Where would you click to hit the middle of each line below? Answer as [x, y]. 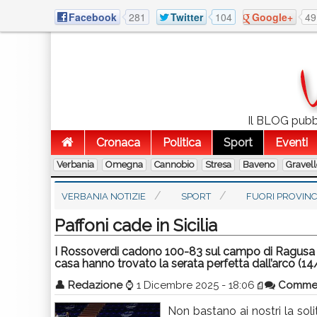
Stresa [218, 165]
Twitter [187, 17]
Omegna [124, 165]
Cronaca [118, 143]
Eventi [292, 143]
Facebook [93, 17]
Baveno [259, 165]
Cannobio [174, 165]
